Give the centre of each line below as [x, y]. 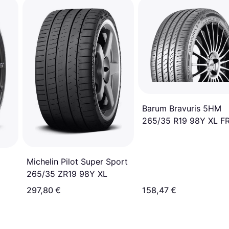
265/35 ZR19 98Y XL [67, 174]
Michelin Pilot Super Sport [77, 161]
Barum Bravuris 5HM [182, 109]
